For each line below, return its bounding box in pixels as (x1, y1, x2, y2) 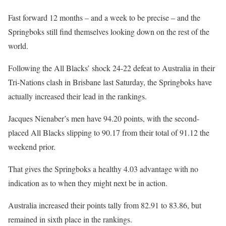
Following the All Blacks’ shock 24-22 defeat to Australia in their (8, 62, 215, 73)
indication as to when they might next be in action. (8, 177, 167, 188)
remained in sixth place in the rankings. (8, 213, 132, 224)
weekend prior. (8, 141, 55, 152)
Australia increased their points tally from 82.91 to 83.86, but (8, 199, 201, 210)
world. (8, 40, 28, 51)
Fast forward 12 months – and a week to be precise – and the (8, 12, 200, 23)
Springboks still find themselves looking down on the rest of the (8, 26, 209, 37)
